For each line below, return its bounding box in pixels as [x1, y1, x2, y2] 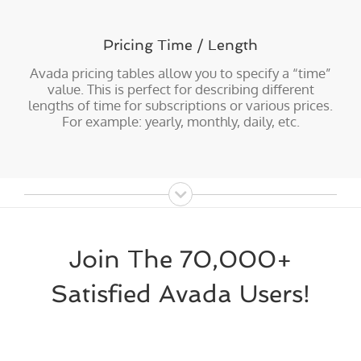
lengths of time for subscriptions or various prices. [28, 96, 333, 114]
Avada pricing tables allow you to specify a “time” [30, 64, 331, 81]
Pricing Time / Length [103, 36, 258, 54]
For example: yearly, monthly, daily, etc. [61, 112, 300, 130]
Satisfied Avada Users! [51, 280, 310, 309]
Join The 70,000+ [68, 245, 293, 274]
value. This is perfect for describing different [47, 80, 314, 98]
